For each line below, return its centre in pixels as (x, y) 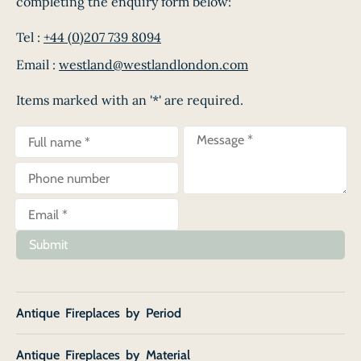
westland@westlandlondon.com (154, 65)
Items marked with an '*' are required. (130, 100)
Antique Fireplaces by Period (99, 313)
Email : (37, 65)
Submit (48, 245)
